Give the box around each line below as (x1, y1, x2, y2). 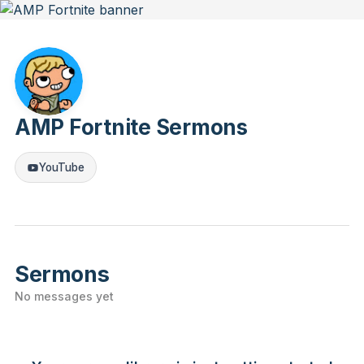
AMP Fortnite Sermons (15, 115, 248, 140)
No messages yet (15, 289, 114, 303)
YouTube (39, 161, 84, 174)
